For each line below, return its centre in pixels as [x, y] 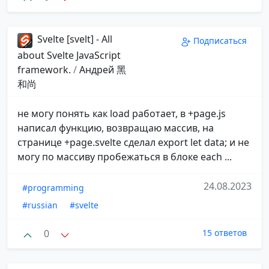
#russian [40, 205]
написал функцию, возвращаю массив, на [116, 128]
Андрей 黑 [103, 69]
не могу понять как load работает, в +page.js [122, 113]
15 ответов [225, 232]
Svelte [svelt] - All [74, 39]
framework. [45, 69]
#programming [53, 187]
